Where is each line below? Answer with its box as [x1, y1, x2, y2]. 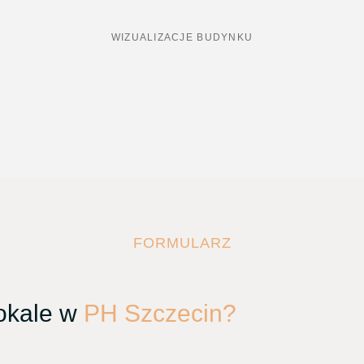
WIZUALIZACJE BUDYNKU [110, 31, 253, 43]
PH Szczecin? [84, 299, 236, 327]
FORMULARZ [132, 234, 232, 251]
